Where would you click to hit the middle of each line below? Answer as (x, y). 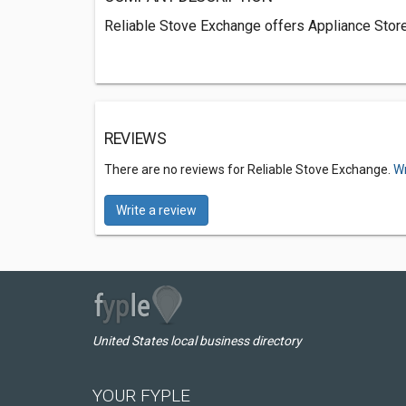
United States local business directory (197, 341)
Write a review (156, 210)
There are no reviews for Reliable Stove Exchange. (249, 169)
